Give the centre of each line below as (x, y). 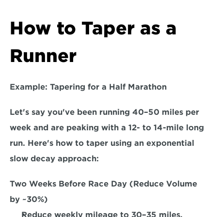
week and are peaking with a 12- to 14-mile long (107, 128)
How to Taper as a (93, 28)
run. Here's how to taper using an (78, 143)
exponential (170, 143)
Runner (43, 56)
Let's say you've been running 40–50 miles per (104, 112)
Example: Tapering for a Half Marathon (88, 87)
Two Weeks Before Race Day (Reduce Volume (103, 184)
